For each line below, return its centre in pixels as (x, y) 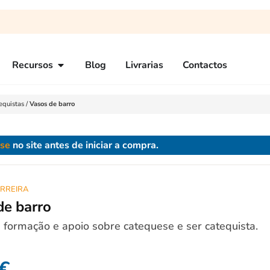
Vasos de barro (52, 104)
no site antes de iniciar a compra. (84, 145)
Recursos (33, 65)
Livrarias (144, 65)
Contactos (205, 65)
